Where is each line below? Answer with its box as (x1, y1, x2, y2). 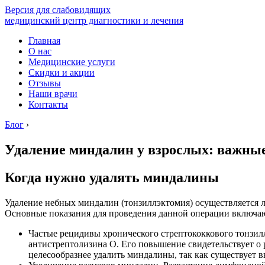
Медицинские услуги (28, 57, 115, 67)
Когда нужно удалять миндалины (5, 169, 219, 185)
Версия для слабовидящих (5, 5, 111, 15)
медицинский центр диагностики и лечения (5, 15, 183, 25)
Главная (28, 35, 60, 46)
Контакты (28, 99, 68, 109)
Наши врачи (28, 89, 77, 99)
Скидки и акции (28, 67, 95, 77)
